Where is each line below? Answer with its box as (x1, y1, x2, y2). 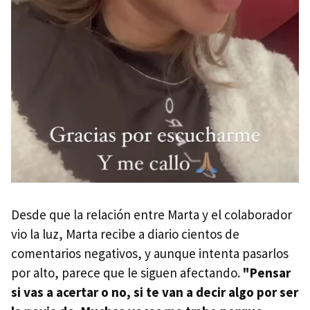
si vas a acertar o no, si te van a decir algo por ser (11, 284, 298, 301)
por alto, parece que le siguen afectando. (11, 264, 243, 282)
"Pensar (243, 264, 291, 282)
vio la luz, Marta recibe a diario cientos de (11, 226, 239, 243)
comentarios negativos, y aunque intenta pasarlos (11, 245, 289, 262)
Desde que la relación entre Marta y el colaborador (11, 206, 292, 224)
